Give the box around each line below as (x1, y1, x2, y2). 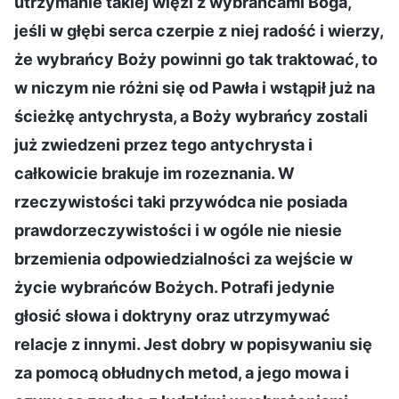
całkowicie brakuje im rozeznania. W (14, 163, 295, 183)
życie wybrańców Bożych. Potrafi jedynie (14, 277, 335, 297)
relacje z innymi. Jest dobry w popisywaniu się (14, 334, 372, 354)
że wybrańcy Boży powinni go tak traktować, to (14, 49, 378, 69)
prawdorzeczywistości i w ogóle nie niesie (14, 220, 342, 240)
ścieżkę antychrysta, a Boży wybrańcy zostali (14, 106, 368, 126)
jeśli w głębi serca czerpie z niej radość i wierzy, (14, 20, 383, 40)
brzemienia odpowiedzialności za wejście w (14, 248, 353, 268)
